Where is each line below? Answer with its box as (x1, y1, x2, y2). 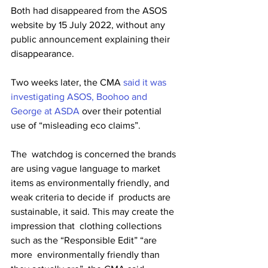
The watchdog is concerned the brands (11, 149, 178, 159)
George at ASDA (11, 106, 80, 116)
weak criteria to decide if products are (11, 192, 173, 202)
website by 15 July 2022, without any (11, 20, 167, 30)
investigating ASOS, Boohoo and (11, 92, 150, 102)
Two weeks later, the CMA (11, 77, 123, 87)
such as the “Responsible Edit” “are (11, 235, 159, 245)
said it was (123, 77, 169, 87)
